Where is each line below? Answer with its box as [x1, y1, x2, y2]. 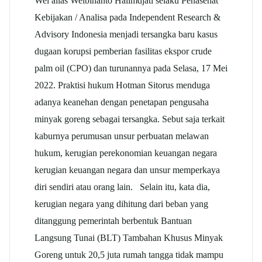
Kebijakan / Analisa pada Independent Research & [35, 11, 220, 23]
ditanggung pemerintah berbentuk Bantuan [35, 215, 192, 226]
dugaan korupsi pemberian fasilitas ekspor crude [35, 45, 212, 57]
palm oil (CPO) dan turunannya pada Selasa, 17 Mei [35, 62, 227, 74]
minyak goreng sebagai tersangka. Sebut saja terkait [35, 113, 225, 125]
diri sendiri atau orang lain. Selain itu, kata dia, [35, 181, 210, 192]
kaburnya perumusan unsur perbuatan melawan [35, 130, 209, 142]
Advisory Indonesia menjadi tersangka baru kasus [35, 28, 218, 40]
